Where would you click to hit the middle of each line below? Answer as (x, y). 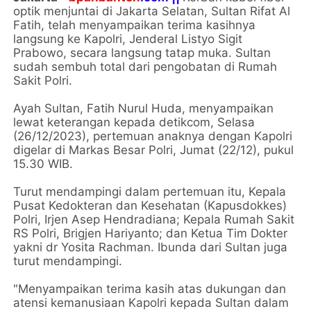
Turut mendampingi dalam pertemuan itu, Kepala (150, 191)
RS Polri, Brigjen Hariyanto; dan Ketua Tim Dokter (151, 233)
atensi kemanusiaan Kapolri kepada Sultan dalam (151, 302)
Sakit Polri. (43, 80)
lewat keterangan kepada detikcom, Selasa (134, 122)
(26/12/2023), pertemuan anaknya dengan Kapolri (153, 136)
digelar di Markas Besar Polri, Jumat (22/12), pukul (154, 150)
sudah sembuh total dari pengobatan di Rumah (145, 66)
